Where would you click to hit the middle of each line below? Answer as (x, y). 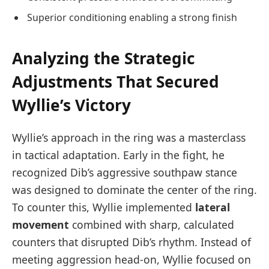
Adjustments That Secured (116, 82)
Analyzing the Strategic (104, 59)
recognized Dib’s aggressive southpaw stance (125, 173)
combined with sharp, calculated (152, 225)
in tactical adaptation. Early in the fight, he (118, 155)
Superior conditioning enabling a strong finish (132, 18)
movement (41, 225)
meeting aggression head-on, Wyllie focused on (131, 260)
